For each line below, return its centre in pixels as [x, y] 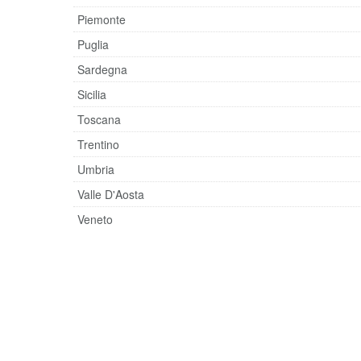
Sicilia [91, 94]
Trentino [98, 144]
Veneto [95, 219]
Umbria [95, 169]
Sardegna [102, 69]
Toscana [99, 119]
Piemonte [101, 19]
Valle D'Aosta [110, 194]
